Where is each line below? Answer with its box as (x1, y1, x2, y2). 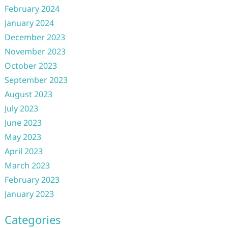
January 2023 (4, 188, 54, 199)
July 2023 (4, 103, 38, 114)
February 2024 (4, 3, 60, 14)
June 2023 (4, 117, 42, 128)
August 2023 (4, 89, 52, 100)
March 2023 (4, 160, 50, 171)
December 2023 (4, 32, 65, 43)
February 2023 (4, 174, 60, 185)
